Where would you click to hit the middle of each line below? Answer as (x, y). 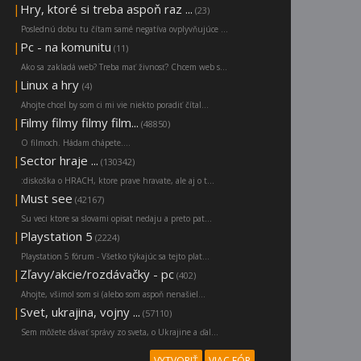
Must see (46, 199)
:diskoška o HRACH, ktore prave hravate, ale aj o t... (118, 181)
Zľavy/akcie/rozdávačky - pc (97, 274)
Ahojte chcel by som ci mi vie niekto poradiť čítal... (115, 105)
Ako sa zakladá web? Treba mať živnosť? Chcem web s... (124, 67)
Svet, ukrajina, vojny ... (80, 312)
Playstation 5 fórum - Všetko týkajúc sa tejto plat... (115, 257)
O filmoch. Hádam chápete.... (76, 143)
